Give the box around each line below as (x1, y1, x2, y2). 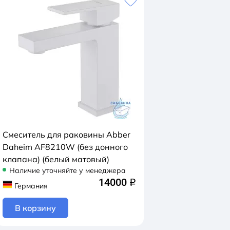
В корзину (15, 203, 56, 213)
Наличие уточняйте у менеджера (9, 165, 126, 175)
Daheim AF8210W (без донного (3, 141, 77, 152)
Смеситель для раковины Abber (3, 129, 130, 140)
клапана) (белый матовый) (3, 154, 109, 164)
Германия (14, 181, 48, 190)
